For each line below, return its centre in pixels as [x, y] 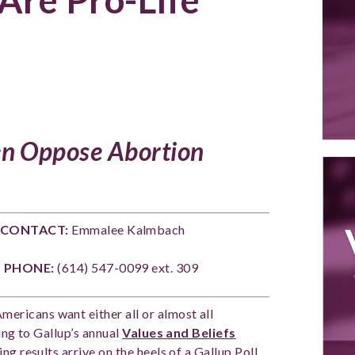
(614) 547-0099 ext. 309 [128, 267]
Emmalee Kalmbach [128, 229]
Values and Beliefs [179, 332]
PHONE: [29, 267]
